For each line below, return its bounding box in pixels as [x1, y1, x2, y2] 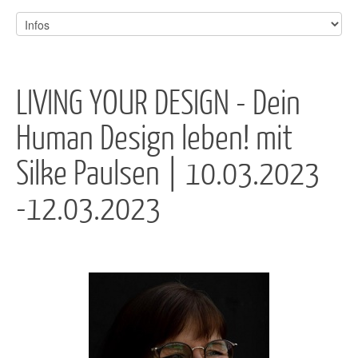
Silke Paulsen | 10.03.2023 [16, 151, 320, 192]
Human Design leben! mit [16, 116, 292, 157]
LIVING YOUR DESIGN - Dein [16, 81, 300, 121]
